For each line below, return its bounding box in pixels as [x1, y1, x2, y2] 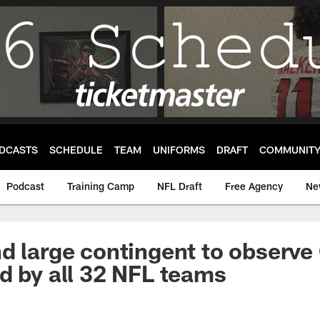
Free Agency [225, 180, 283, 192]
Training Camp [67, 180, 134, 192]
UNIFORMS [153, 143, 205, 156]
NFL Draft [157, 180, 202, 192]
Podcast [6, 180, 44, 192]
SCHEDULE [49, 143, 103, 156]
